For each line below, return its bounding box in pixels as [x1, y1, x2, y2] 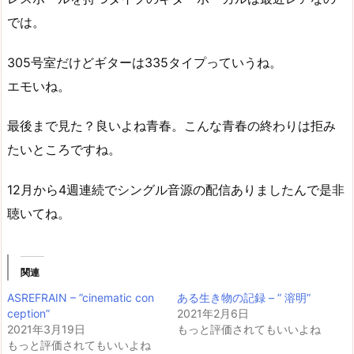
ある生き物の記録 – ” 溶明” [177, 291, 311, 305]
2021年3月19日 [7, 322, 85, 337]
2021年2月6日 [177, 307, 249, 321]
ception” [7, 307, 50, 321]
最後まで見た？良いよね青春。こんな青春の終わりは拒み [7, 118, 336, 134]
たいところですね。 [7, 141, 121, 158]
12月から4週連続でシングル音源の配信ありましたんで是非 [7, 182, 345, 198]
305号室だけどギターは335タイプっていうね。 [7, 54, 282, 70]
